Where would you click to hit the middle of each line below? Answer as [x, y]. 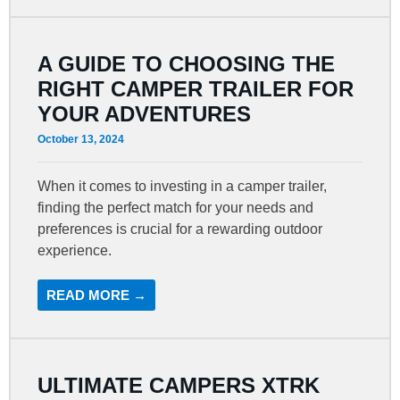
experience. [75, 250]
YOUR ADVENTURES [145, 113]
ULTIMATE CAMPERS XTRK [179, 385]
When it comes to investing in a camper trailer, [183, 186]
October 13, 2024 [81, 139]
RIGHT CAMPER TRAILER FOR [196, 88]
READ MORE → [97, 295]
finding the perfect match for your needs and [176, 207]
